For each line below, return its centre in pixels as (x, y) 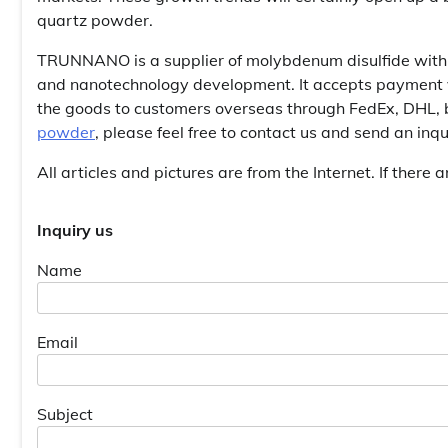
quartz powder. (95, 19)
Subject (65, 413)
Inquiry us (75, 229)
